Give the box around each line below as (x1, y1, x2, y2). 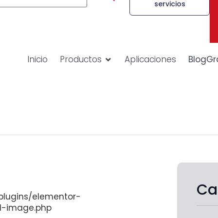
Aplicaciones (124, 54, 176, 65)
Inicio (27, 54, 48, 65)
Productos (59, 54, 102, 65)
